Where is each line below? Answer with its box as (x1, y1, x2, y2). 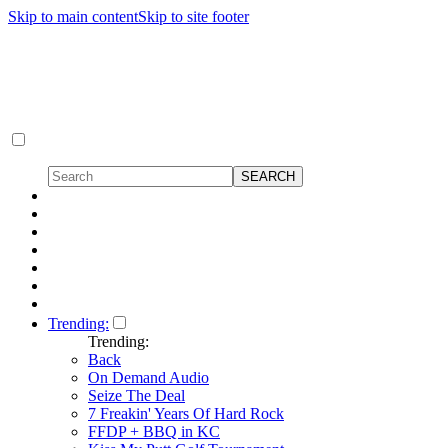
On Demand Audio (88, 369, 209, 386)
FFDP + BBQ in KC (88, 423, 220, 440)
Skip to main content (8, 8, 138, 25)
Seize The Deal (88, 387, 185, 404)
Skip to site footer (138, 8, 249, 25)
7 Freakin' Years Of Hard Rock (88, 405, 284, 422)
